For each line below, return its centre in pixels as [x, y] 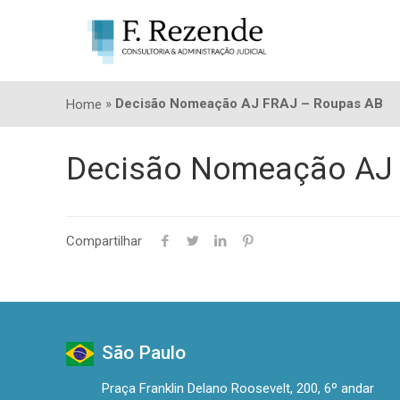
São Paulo [144, 353]
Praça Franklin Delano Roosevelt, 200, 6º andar [238, 389]
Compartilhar [104, 242]
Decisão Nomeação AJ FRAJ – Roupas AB [250, 104]
